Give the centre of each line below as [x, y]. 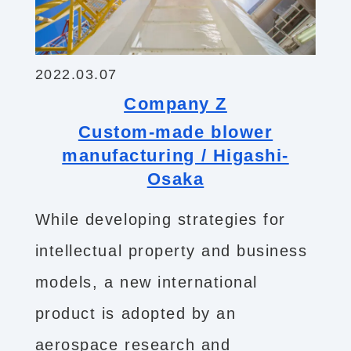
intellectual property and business [171, 251]
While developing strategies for [160, 220]
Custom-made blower [175, 132]
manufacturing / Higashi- [175, 156]
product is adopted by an [136, 314]
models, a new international [146, 282]
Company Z [175, 104]
